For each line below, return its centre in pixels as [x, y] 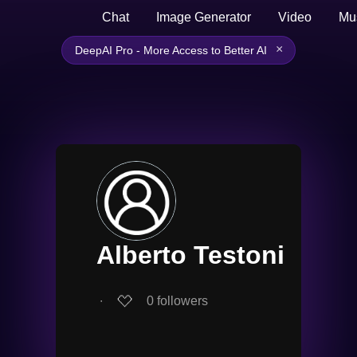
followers [182, 300]
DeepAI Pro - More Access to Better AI [171, 50]
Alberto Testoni [190, 255]
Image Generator [204, 17]
